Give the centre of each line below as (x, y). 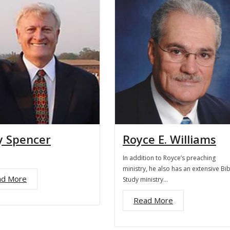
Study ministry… (145, 179)
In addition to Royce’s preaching (169, 158)
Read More (153, 200)
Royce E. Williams (169, 139)
